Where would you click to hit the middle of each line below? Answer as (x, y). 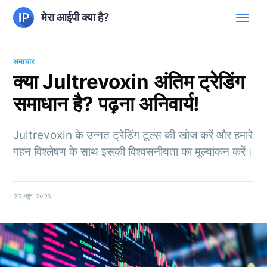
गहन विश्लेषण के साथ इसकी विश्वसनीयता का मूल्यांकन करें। (133, 151)
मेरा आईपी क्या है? (75, 17)
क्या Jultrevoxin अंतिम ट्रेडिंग (129, 81)
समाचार (24, 61)
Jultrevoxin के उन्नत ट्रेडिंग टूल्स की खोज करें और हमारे (133, 135)
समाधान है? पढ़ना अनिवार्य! (107, 103)
